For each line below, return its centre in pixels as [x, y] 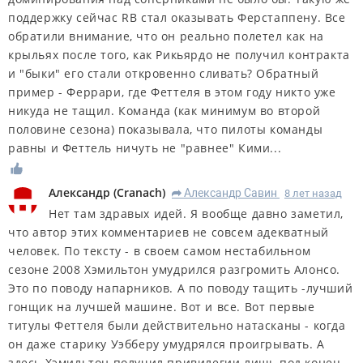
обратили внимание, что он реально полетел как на [166, 36]
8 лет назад [313, 194]
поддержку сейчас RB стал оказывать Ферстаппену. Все [177, 18]
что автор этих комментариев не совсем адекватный [169, 233]
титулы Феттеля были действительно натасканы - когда [177, 326]
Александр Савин [231, 193]
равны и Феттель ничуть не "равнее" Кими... [145, 148]
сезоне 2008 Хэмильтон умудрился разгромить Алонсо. [175, 270]
